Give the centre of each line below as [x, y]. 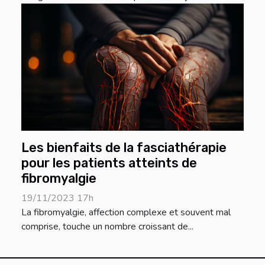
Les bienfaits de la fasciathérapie [124, 147]
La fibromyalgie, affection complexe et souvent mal [126, 212]
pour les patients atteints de [109, 163]
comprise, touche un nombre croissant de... [107, 226]
